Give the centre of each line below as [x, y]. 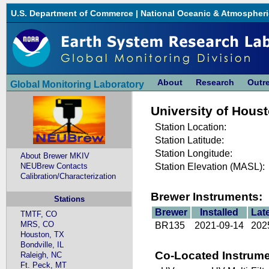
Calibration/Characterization [68, 177]
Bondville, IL [42, 244]
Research [215, 82]
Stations [69, 199]
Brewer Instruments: [207, 197]
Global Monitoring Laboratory [77, 84]
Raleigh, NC [41, 255]
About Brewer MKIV [55, 156]
